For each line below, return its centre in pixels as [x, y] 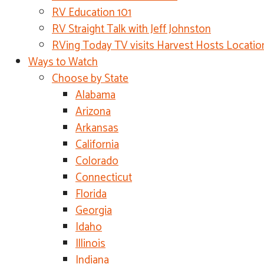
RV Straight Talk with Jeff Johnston [131, 29]
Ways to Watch [63, 62]
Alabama [95, 95]
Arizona [93, 112]
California [97, 145]
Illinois [90, 244]
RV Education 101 [92, 13]
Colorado [97, 161]
